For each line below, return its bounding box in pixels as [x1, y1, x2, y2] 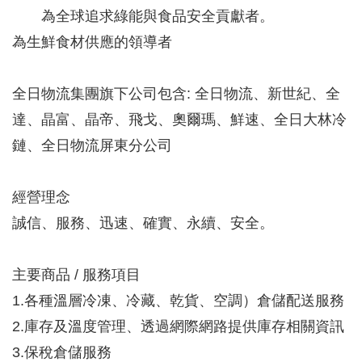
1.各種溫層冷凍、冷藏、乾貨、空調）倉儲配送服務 [12, 293, 344, 309]
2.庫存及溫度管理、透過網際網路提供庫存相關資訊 [12, 318, 344, 335]
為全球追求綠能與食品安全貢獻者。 [12, 8, 274, 25]
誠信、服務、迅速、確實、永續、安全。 [12, 215, 274, 232]
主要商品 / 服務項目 [12, 267, 141, 284]
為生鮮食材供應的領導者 [12, 34, 172, 51]
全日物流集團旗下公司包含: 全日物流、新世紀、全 [12, 86, 340, 103]
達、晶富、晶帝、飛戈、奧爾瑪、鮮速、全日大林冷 [12, 112, 347, 128]
